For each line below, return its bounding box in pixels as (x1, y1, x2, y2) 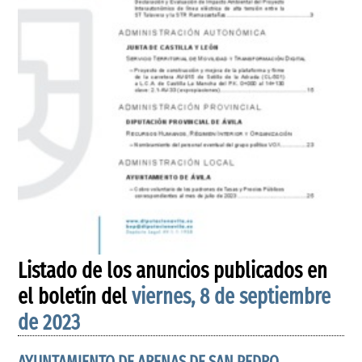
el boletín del (18, 284, 133, 309)
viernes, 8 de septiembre (132, 284, 331, 309)
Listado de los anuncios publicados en (18, 258, 328, 284)
